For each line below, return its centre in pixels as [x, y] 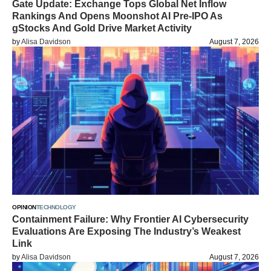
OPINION [24, 207]
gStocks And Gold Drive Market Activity [102, 28]
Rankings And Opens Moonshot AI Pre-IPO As [117, 16]
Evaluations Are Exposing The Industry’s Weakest [126, 231]
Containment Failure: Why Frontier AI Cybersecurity [130, 219]
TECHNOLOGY [56, 207]
